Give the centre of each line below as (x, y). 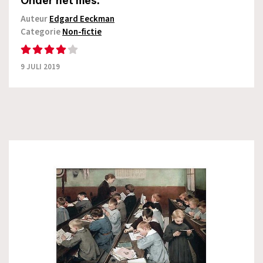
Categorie (41, 32)
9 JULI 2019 (40, 67)
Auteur (35, 19)
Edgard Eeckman (82, 19)
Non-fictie (82, 32)
